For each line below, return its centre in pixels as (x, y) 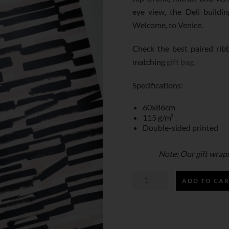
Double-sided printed (181, 128)
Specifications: (158, 85)
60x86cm (159, 107)
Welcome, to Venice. (168, 25)
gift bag (180, 62)
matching (150, 62)
